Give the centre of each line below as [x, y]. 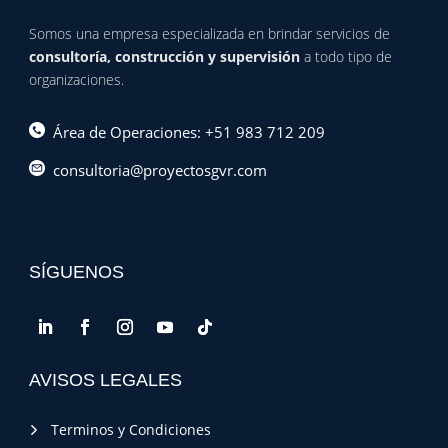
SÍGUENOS [76, 272]
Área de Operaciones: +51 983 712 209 [184, 132]
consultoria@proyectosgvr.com [155, 170]
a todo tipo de [347, 57]
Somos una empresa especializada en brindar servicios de [209, 34]
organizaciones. [76, 80]
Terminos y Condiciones [124, 430]
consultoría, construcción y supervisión [166, 57]
